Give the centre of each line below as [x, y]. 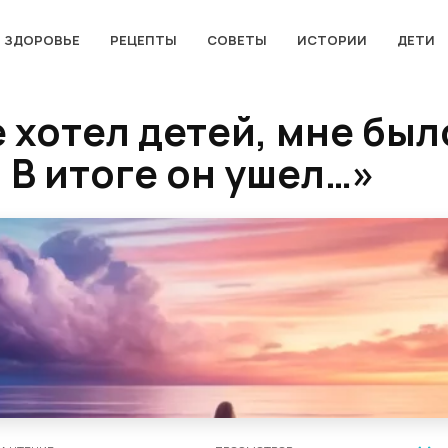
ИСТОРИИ [331, 39]
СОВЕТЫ [236, 39]
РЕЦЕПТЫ [143, 39]
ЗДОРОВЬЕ [41, 39]
